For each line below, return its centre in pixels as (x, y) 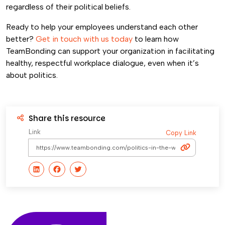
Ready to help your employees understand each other (102, 27)
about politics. (33, 75)
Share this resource (67, 118)
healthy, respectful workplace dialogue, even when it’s (102, 63)
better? (21, 39)
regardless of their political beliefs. (69, 7)
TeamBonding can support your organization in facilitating (110, 51)
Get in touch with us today (84, 39)
